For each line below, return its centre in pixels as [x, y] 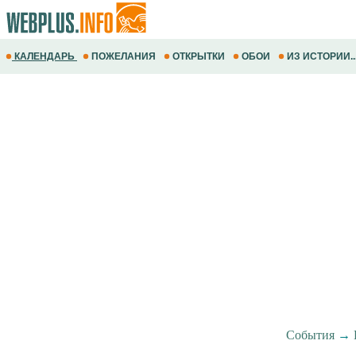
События [310, 335]
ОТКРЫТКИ [199, 56]
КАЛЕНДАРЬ [44, 56]
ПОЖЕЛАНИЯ [124, 56]
